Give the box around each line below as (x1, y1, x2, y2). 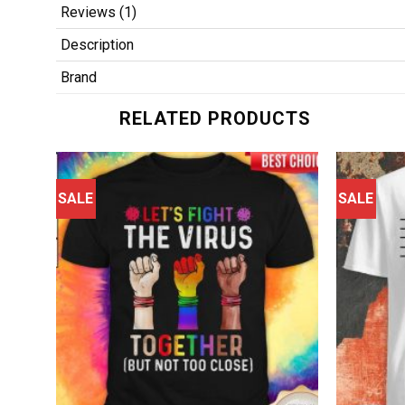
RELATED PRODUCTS (119, 107, 311, 129)
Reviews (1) (61, 3, 137, 21)
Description (61, 35, 134, 53)
